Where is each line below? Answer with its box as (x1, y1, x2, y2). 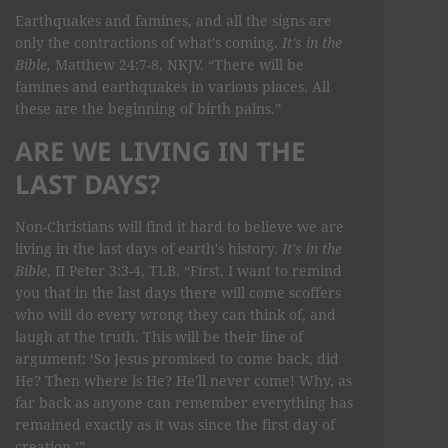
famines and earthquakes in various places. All (15, 76, 330, 96)
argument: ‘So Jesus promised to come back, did (15, 348, 339, 368)
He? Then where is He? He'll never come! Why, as (15, 370, 352, 390)
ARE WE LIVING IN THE (15, 132, 306, 169)
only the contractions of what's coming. (15, 32, 282, 52)
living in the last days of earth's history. (15, 238, 282, 258)
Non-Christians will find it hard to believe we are (15, 216, 344, 236)
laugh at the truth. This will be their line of (15, 326, 303, 346)
